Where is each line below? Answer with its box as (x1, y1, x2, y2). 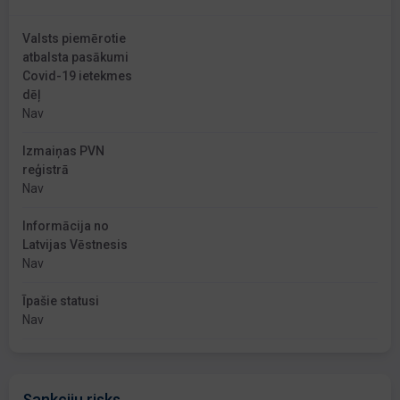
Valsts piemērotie (22, 31, 126, 46)
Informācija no (22, 219, 109, 234)
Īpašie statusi (22, 294, 99, 309)
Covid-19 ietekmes (22, 69, 132, 84)
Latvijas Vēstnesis (22, 237, 128, 253)
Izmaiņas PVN (22, 144, 104, 159)
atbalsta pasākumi (22, 50, 129, 65)
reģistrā (22, 162, 69, 178)
